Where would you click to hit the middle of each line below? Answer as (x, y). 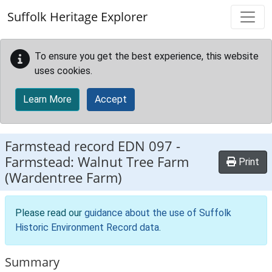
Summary (32, 262)
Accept (111, 99)
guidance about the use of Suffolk (158, 213)
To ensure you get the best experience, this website (147, 56)
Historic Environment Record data (87, 227)
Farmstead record (61, 146)
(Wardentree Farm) (63, 178)
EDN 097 (145, 146)
